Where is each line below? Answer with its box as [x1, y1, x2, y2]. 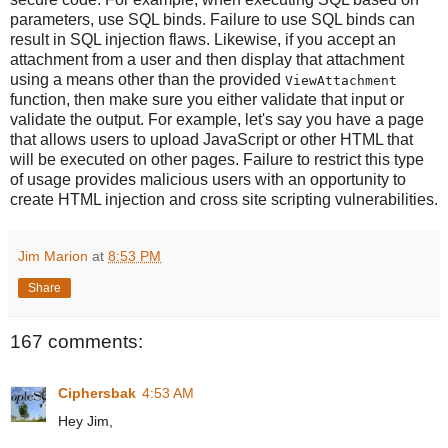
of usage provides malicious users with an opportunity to [10, 170, 406, 188]
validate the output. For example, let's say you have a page [10, 110, 424, 128]
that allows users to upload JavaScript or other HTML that [10, 130, 413, 148]
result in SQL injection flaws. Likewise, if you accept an [10, 30, 396, 48]
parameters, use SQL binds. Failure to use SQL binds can [10, 10, 415, 28]
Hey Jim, [58, 413, 113, 430]
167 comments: [10, 330, 143, 352]
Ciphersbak [58, 385, 136, 402]
